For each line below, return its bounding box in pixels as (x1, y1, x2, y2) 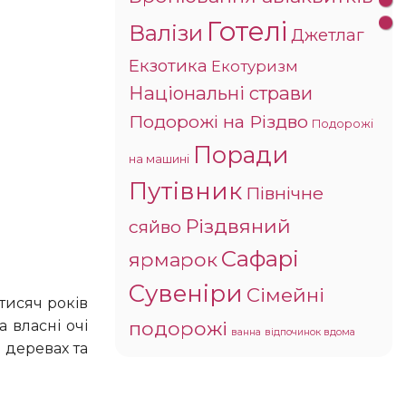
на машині (129, 151, 189, 166)
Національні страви (129, 81, 313, 104)
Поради (193, 140, 288, 169)
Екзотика (129, 54, 208, 76)
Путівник (129, 176, 242, 206)
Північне (246, 181, 324, 204)
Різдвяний (185, 213, 291, 237)
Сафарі (221, 244, 299, 272)
